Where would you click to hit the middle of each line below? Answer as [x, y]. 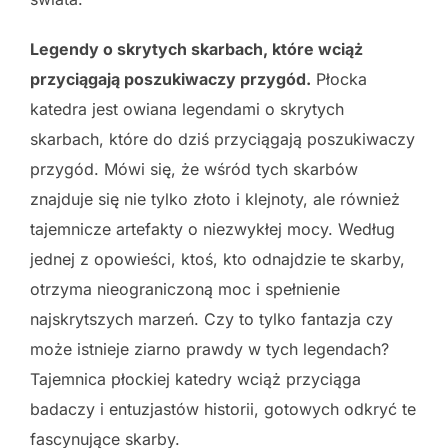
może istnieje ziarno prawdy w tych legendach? [209, 349]
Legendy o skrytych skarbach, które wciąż [196, 49]
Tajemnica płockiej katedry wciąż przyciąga [195, 379]
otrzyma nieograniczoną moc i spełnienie [185, 289]
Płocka [339, 79]
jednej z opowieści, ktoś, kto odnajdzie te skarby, [217, 259]
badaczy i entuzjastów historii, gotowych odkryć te [223, 409]
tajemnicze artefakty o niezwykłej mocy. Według [212, 229]
